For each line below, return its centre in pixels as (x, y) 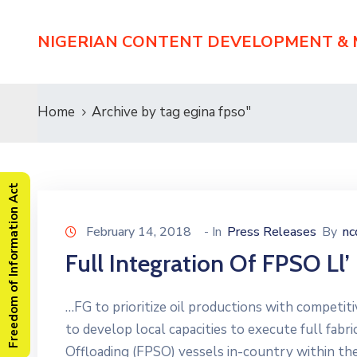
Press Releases (272, 232)
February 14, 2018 (139, 232)
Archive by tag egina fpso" (171, 112)
